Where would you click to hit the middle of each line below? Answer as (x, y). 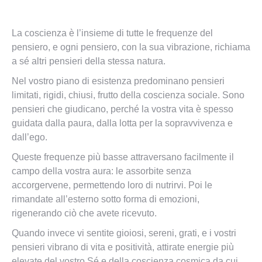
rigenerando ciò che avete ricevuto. (84, 213)
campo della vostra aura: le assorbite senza (101, 171)
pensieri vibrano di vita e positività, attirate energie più (123, 247)
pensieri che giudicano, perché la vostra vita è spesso (123, 109)
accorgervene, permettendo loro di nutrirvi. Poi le (112, 185)
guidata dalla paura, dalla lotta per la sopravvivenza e (122, 123)
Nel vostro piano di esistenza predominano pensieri (118, 81)
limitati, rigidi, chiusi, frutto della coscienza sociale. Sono (128, 95)
